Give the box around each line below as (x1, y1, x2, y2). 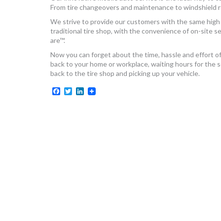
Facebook (60, 86, 95, 96)
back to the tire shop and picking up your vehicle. (50, 69, 200, 78)
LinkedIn (84, 86, 113, 96)
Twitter (72, 86, 98, 96)
